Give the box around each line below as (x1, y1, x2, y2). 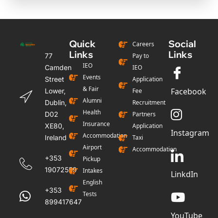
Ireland (44, 133, 67, 142)
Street (44, 75, 64, 84)
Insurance (82, 120, 110, 128)
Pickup (82, 155, 100, 163)
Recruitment (132, 98, 165, 107)
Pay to (132, 52, 149, 60)
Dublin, (44, 98, 67, 107)
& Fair (82, 85, 99, 93)
